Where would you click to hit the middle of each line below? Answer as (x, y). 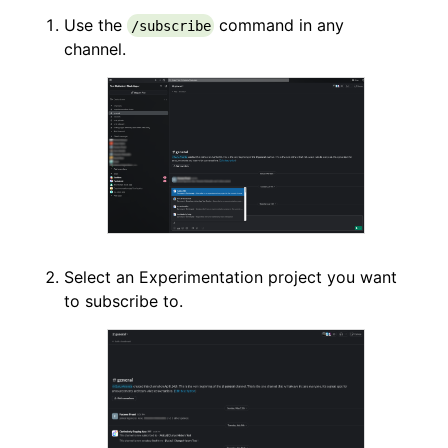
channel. (95, 48)
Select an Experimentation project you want (230, 277)
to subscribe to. (126, 301)
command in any (279, 24)
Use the (95, 24)
